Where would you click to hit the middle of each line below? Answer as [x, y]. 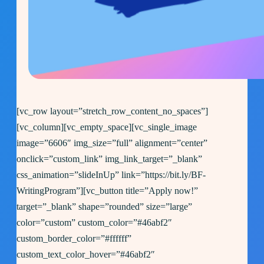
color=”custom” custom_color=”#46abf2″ [94, 223]
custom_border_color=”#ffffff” [74, 239]
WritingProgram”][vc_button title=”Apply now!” [107, 191]
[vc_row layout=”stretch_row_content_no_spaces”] [112, 111]
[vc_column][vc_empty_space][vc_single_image [107, 127]
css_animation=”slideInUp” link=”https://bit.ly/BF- [111, 175]
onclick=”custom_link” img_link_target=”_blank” [109, 159]
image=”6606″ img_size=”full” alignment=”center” [112, 143]
